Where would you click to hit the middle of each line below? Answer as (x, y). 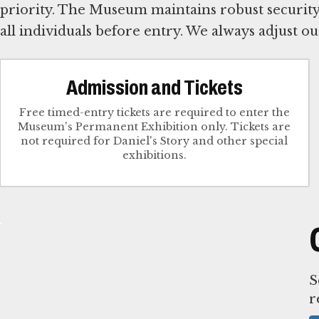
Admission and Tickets (154, 87)
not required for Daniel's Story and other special (155, 141)
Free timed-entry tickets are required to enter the (154, 112)
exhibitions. (154, 155)
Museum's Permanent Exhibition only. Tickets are (155, 126)
